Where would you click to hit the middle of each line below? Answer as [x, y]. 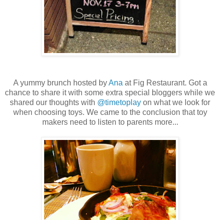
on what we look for [176, 102]
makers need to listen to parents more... [110, 122]
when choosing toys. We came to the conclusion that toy [110, 112]
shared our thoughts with [54, 102]
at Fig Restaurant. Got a [165, 82]
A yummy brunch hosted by [61, 82]
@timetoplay [119, 102]
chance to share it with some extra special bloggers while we [110, 92]
